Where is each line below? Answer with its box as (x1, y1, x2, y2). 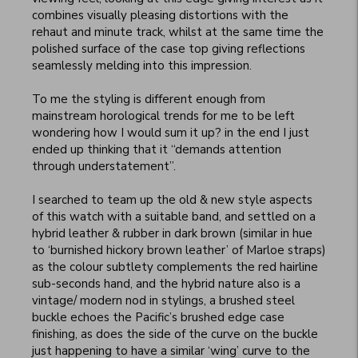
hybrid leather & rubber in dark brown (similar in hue (32, 225, 312, 242)
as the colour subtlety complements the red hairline (32, 259, 318, 276)
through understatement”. (32, 158, 176, 175)
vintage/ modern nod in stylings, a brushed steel (32, 292, 295, 309)
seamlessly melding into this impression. (32, 58, 252, 74)
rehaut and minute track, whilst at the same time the (32, 24, 324, 41)
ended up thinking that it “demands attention (32, 141, 281, 158)
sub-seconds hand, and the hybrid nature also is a (32, 276, 300, 292)
